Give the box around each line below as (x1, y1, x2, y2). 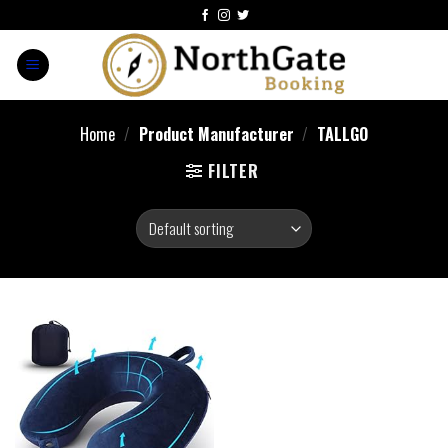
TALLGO (313, 122, 369, 146)
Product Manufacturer (134, 122, 298, 146)
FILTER (207, 159, 259, 183)
